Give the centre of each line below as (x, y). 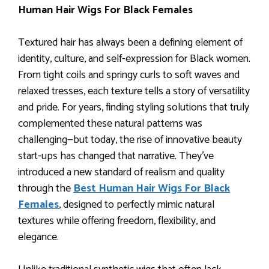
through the (44, 188)
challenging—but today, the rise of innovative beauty (130, 140)
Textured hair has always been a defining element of (130, 42)
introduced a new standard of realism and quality (121, 172)
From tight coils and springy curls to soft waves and (129, 75)
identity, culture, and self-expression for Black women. (134, 59)
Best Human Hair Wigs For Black (152, 188)
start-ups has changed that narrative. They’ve (116, 156)
